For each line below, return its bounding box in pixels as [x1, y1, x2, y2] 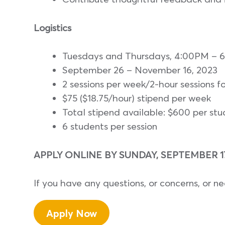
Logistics [34, 21, 71, 34]
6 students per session [62, 120, 157, 133]
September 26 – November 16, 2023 [62, 64, 217, 76]
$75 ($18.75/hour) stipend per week [62, 92, 211, 104]
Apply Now [46, 206, 97, 219]
